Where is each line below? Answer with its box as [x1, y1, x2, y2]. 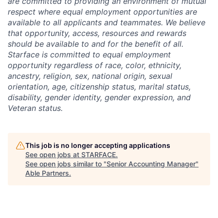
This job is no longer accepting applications [25, 141, 170, 149]
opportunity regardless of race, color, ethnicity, [8, 60, 182, 70]
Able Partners [25, 168, 69, 177]
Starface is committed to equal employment [8, 49, 171, 59]
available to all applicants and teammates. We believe [8, 17, 205, 27]
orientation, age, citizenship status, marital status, [8, 81, 191, 91]
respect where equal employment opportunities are [8, 6, 197, 17]
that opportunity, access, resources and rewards [8, 28, 186, 38]
